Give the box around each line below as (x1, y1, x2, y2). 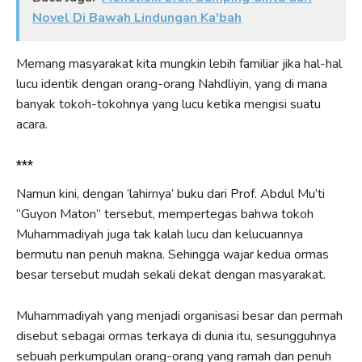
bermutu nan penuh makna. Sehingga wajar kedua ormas (16, 246, 329, 264)
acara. (16, 116, 48, 134)
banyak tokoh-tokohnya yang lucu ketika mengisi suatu (16, 95, 321, 114)
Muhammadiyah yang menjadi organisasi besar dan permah (16, 307, 343, 326)
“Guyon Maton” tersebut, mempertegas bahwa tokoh (16, 205, 314, 224)
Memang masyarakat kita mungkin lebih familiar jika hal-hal (16, 55, 342, 74)
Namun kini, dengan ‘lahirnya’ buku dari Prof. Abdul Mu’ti (16, 185, 325, 204)
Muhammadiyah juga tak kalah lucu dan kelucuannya (16, 225, 303, 244)
